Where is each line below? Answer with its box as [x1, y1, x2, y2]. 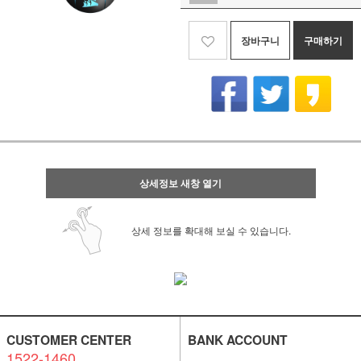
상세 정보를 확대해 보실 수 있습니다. [131, 223, 291, 237]
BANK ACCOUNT [187, 330, 288, 349]
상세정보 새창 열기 [139, 176, 222, 190]
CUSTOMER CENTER [6, 330, 131, 349]
